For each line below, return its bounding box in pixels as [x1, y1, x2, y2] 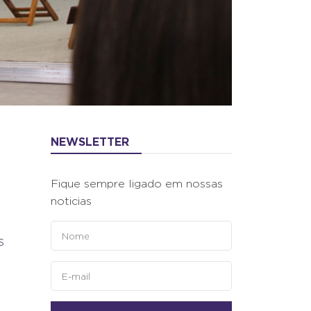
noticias [51, 195, 92, 207]
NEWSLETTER [51, 135, 129, 148]
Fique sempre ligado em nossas [51, 178, 223, 190]
